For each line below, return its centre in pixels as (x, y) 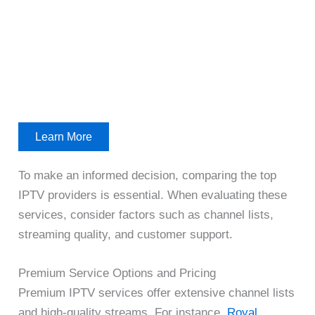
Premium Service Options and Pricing (117, 274)
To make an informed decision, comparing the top (148, 176)
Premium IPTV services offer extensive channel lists (157, 293)
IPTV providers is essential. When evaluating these (153, 195)
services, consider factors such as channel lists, (146, 215)
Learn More (64, 137)
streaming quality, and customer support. (126, 235)
